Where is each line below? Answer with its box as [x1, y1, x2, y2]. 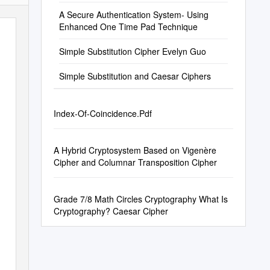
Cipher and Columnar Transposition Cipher [53, 156, 217, 168]
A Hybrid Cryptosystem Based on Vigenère [53, 144, 216, 156]
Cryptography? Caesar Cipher [53, 205, 168, 217]
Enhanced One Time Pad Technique [58, 20, 198, 33]
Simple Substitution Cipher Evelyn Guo [58, 45, 206, 57]
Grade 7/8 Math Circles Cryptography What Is [53, 193, 228, 205]
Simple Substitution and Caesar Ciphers [58, 70, 211, 82]
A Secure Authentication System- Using [58, 8, 209, 20]
